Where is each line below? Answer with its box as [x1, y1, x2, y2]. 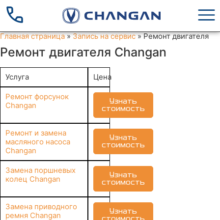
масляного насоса [5, 137, 70, 146]
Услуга [9, 72, 29, 82]
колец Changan [5, 174, 60, 184]
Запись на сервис [73, 31, 136, 41]
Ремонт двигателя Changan [8, 45, 166, 59]
